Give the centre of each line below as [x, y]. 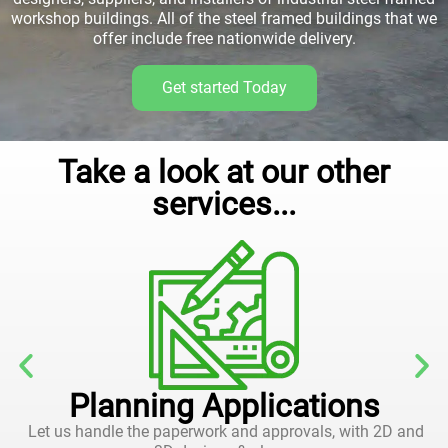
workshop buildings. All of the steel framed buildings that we [224, 18]
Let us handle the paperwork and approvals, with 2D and [224, 431]
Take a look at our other [224, 172]
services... [224, 204]
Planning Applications [224, 406]
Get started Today [224, 87]
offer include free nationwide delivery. [224, 38]
